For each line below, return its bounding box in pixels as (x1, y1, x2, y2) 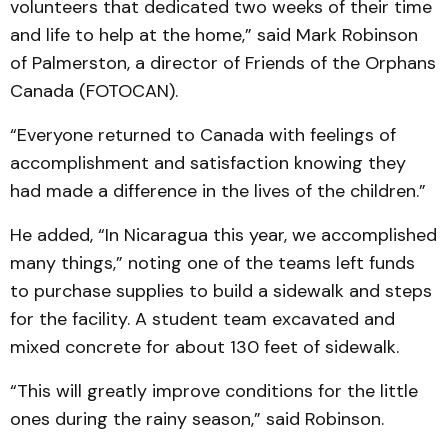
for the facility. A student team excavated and (10, 307, 395, 331)
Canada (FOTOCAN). (10, 79, 178, 103)
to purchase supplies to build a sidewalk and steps (10, 279, 432, 303)
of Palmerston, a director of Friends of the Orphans (10, 51, 436, 75)
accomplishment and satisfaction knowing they (10, 151, 406, 175)
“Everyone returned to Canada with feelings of (10, 123, 396, 147)
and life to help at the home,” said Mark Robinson (10, 23, 418, 47)
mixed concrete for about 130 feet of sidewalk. (10, 335, 399, 359)
